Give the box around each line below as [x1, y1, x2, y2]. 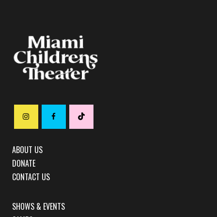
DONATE [12, 157, 35, 170]
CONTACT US [12, 171, 50, 183]
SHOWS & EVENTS [12, 201, 65, 213]
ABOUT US [12, 144, 43, 156]
